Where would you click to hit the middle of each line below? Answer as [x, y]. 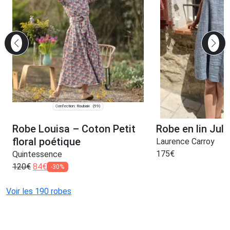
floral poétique [46, 142]
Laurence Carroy [185, 142]
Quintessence [37, 155]
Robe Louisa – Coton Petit [74, 129]
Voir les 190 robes [39, 191]
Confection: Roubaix [73, 106]
